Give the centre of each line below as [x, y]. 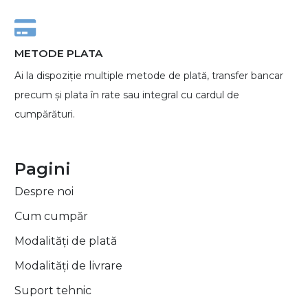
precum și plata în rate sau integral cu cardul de [127, 95]
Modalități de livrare [68, 265]
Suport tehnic [53, 290]
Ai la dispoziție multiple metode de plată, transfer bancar [149, 75]
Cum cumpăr [51, 216]
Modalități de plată [66, 241]
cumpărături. [45, 114]
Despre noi [44, 191]
